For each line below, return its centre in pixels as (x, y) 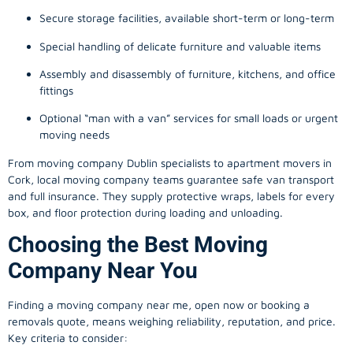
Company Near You (103, 271)
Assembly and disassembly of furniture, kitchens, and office (188, 74)
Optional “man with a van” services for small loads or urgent (189, 118)
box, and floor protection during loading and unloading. (145, 212)
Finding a (32, 305)
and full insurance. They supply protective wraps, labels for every (171, 195)
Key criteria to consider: (68, 338)
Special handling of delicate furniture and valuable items (180, 46)
